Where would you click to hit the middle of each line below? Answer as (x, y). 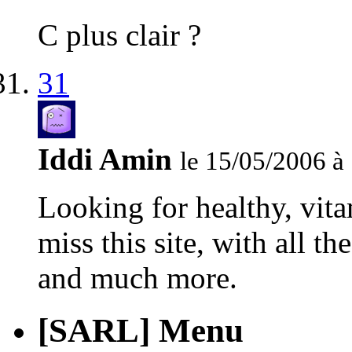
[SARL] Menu (141, 330)
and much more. (137, 278)
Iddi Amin (105, 159)
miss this (96, 243)
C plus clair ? (119, 35)
